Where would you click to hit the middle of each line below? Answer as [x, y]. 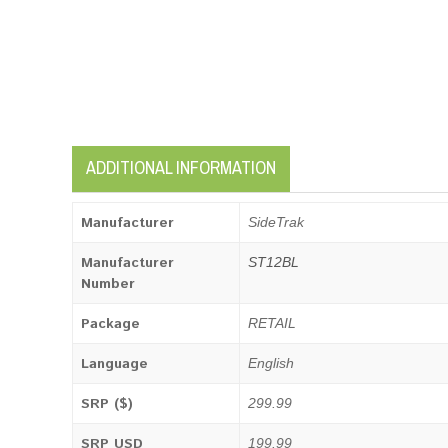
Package [110, 324]
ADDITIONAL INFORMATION [181, 167]
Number [108, 284]
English [271, 363]
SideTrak [276, 222]
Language [114, 364]
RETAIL [272, 323]
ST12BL [273, 262]
